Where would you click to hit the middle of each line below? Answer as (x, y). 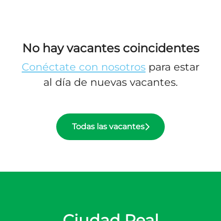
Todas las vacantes (108, 127)
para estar (172, 67)
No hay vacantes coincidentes (110, 48)
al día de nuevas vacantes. (110, 82)
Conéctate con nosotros (84, 67)
